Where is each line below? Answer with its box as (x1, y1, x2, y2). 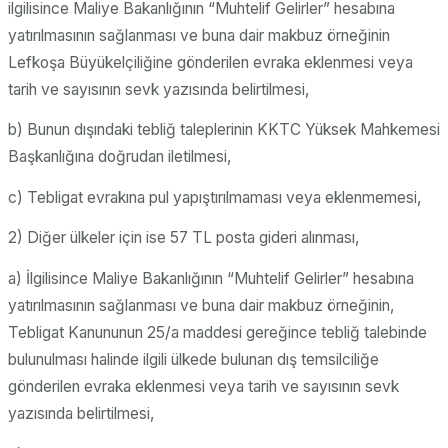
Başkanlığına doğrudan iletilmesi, (8, 147, 232, 167)
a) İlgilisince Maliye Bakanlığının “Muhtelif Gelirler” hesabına (8, 269, 414, 288)
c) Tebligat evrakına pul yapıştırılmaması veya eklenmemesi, (8, 187, 422, 207)
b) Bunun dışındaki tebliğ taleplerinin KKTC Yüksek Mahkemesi (8, 120, 440, 140)
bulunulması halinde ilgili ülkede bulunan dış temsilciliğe (8, 350, 379, 369)
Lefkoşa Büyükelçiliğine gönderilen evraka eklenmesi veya (8, 52, 413, 72)
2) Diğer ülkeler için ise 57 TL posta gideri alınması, (8, 228, 360, 248)
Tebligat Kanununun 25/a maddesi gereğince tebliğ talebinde (8, 323, 427, 342)
